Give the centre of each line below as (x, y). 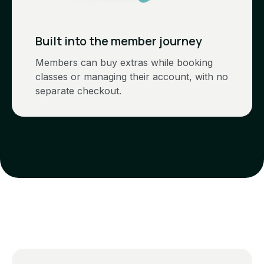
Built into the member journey (119, 41)
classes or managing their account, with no (132, 76)
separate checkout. (78, 90)
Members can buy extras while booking (124, 62)
